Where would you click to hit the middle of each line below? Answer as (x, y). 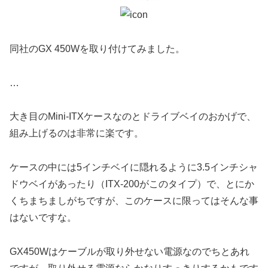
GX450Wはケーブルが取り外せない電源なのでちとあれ (130, 252)
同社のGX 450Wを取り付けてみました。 (97, 48)
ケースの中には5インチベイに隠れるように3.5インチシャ (134, 167)
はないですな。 (43, 218)
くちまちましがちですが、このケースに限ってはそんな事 (134, 201)
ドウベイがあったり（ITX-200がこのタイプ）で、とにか (132, 184)
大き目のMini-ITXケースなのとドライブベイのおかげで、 (133, 117)
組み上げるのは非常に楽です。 (77, 133)
